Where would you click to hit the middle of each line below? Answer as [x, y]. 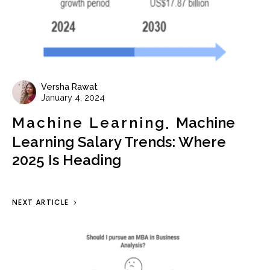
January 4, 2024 [73, 98]
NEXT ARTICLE [41, 203]
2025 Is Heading [67, 160]
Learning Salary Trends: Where [119, 142]
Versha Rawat [69, 87]
